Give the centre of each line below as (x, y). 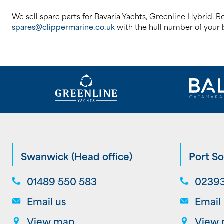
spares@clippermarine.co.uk (63, 26)
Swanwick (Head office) (77, 156)
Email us (46, 201)
